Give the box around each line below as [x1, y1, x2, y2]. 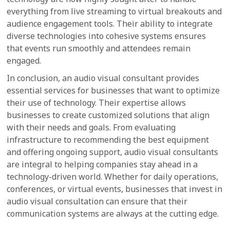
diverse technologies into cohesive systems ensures [7, 30, 206, 42]
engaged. [7, 55, 42, 66]
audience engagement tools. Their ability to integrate [7, 18, 213, 29]
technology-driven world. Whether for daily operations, [7, 171, 219, 182]
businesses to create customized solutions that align [7, 109, 210, 121]
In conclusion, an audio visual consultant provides [7, 72, 200, 84]
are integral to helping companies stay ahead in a [7, 159, 198, 170]
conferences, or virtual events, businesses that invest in [7, 183, 223, 195]
